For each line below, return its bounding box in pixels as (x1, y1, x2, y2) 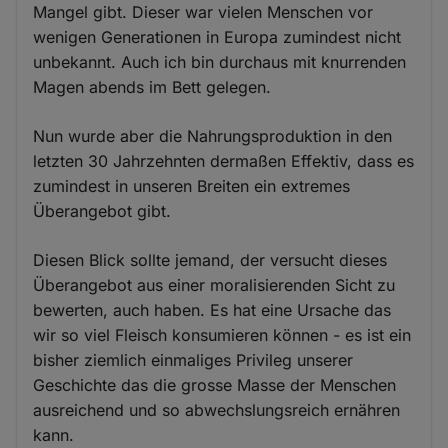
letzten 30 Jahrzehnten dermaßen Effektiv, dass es (33, 150, 415, 171)
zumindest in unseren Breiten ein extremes (33, 175, 351, 196)
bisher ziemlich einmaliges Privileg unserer (33, 349, 354, 370)
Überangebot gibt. (33, 200, 172, 221)
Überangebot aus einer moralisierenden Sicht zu (33, 274, 396, 295)
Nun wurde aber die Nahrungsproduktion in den (33, 125, 393, 146)
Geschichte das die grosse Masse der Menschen (33, 374, 397, 395)
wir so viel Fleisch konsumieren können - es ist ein (33, 324, 412, 345)
